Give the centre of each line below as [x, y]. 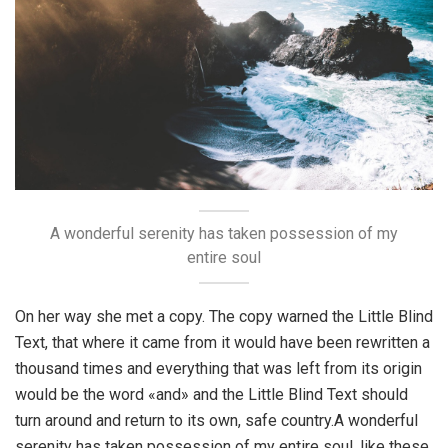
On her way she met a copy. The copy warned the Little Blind [224, 317]
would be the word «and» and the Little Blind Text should [211, 395]
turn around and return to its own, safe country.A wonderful [216, 421]
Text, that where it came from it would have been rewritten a [222, 343]
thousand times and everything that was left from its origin [218, 369]
